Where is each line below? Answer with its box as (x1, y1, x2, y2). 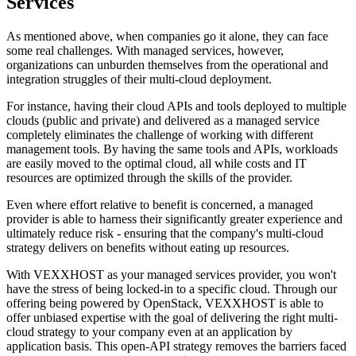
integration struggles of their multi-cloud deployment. (6, 72, 272, 87)
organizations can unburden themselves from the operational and (6, 58, 328, 72)
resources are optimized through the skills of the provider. (6, 171, 292, 185)
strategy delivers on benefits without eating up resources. (6, 241, 289, 255)
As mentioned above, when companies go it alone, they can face (6, 29, 328, 44)
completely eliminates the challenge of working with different (6, 128, 313, 142)
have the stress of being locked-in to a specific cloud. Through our (6, 282, 337, 296)
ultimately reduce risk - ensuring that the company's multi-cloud (6, 226, 323, 241)
